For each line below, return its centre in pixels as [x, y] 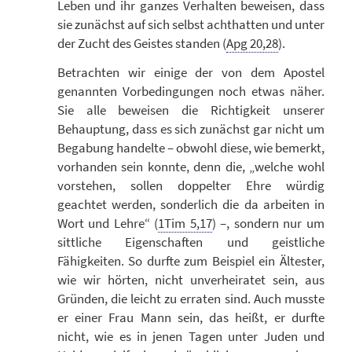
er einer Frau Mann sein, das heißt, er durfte [191, 317]
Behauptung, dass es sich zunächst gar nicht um [191, 128]
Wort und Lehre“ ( [108, 223]
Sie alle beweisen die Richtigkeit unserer [191, 110]
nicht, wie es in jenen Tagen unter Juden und [191, 336]
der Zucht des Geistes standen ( [141, 44]
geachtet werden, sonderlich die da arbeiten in [191, 204]
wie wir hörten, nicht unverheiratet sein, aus [191, 279]
